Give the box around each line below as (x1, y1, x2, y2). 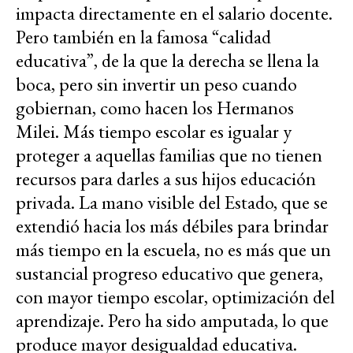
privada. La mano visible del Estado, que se (16, 190, 328, 215)
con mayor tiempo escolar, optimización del (16, 284, 335, 310)
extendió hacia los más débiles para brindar (16, 214, 329, 239)
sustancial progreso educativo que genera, (16, 261, 323, 286)
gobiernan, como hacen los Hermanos (16, 95, 294, 121)
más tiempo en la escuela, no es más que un (16, 237, 331, 262)
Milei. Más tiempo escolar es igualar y (16, 119, 292, 144)
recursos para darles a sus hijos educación (16, 166, 316, 191)
